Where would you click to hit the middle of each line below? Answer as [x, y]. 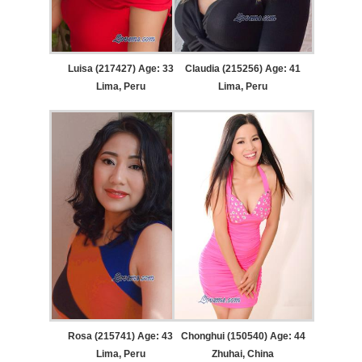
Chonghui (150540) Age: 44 [243, 336]
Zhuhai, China [243, 354]
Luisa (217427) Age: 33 [120, 69]
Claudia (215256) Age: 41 [243, 69]
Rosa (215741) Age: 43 [121, 336]
